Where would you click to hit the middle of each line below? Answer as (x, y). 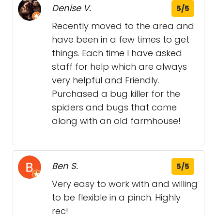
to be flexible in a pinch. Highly (116, 198)
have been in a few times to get (121, 40)
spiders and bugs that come (114, 108)
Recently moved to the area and (123, 26)
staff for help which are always (119, 67)
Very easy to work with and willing (125, 184)
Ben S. (65, 166)
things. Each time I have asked (117, 53)
